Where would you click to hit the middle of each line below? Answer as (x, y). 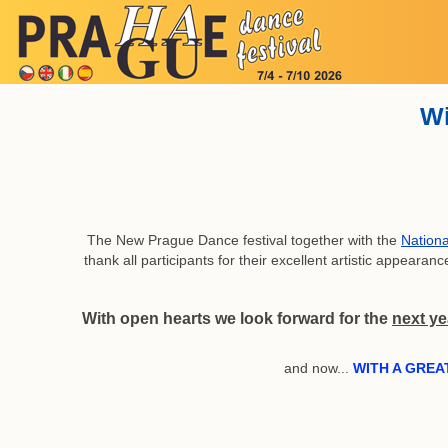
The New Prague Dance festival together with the (244, 239)
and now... (318, 367)
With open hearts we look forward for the (237, 317)
